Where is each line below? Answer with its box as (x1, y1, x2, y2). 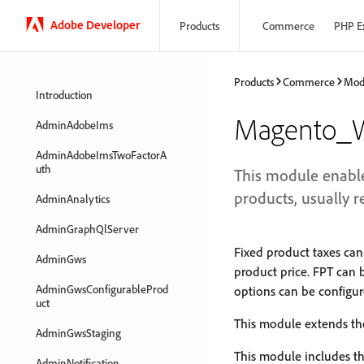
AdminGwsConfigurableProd (36, 282, 168, 296)
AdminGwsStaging (36, 326, 121, 340)
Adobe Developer (50, 16, 140, 32)
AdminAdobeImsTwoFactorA (36, 148, 167, 162)
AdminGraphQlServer (36, 222, 139, 236)
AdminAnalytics (36, 192, 110, 206)
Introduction (36, 88, 93, 102)
